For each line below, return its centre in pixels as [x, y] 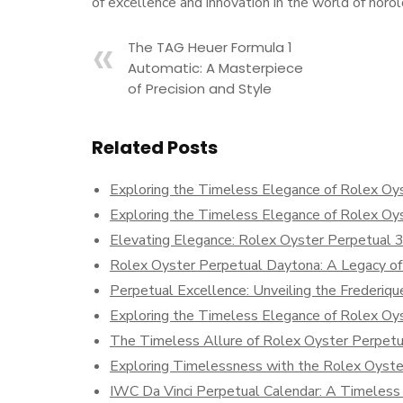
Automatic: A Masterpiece [215, 68]
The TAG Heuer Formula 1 [210, 47]
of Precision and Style [200, 89]
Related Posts [155, 148]
